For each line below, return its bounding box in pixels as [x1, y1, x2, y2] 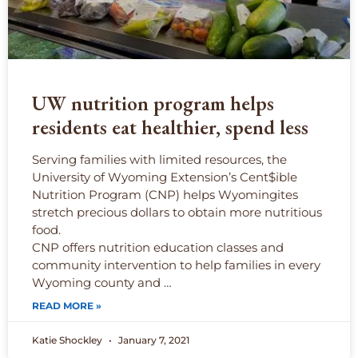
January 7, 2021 [116, 334, 189, 347]
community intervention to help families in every [32, 257, 320, 273]
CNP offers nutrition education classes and [32, 240, 284, 256]
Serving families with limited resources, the [32, 152, 287, 168]
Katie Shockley [32, 334, 105, 347]
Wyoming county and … [32, 275, 172, 291]
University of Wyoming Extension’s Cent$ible [32, 169, 297, 185]
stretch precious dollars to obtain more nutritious [32, 205, 322, 221]
